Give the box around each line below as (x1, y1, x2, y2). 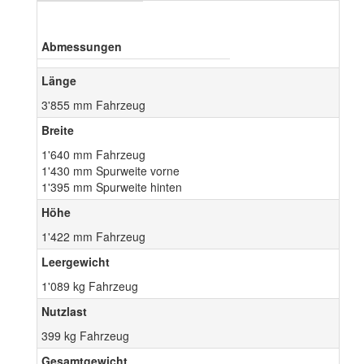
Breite (41, 122, 74, 139)
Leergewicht (41, 253, 110, 271)
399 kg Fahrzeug (41, 327, 129, 344)
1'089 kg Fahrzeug (41, 278, 138, 295)
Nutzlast (41, 303, 87, 320)
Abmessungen (41, 38, 122, 55)
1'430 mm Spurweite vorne (41, 162, 180, 180)
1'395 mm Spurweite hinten (41, 179, 182, 196)
